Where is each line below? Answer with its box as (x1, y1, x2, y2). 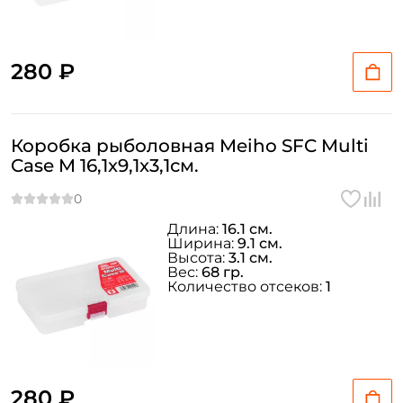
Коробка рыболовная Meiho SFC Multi (11, 135, 369, 157)
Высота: (167, 249, 228, 266)
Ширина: (167, 235, 237, 252)
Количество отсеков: (167, 278, 326, 295)
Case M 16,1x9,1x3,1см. (11, 155, 199, 176)
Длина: (167, 220, 222, 237)
